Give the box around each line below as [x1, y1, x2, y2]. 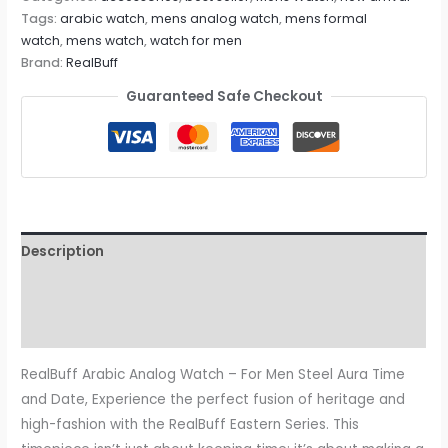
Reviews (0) [21, 319, 103, 339]
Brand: [21, 54, 67, 72]
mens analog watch [151, 10, 280, 28]
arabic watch [60, 10, 146, 28]
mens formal [285, 10, 368, 28]
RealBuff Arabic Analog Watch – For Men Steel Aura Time [21, 365, 406, 385]
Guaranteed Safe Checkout [125, 86, 323, 106]
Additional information [21, 280, 189, 300]
